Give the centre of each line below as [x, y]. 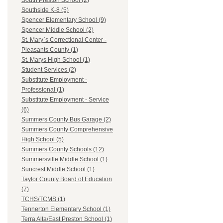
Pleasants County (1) [50, 50]
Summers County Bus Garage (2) [66, 120]
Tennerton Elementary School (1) [66, 209]
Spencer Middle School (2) [57, 30]
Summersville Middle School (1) [64, 160]
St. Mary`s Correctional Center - [64, 40]
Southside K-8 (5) [45, 10]
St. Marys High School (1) [56, 60]
